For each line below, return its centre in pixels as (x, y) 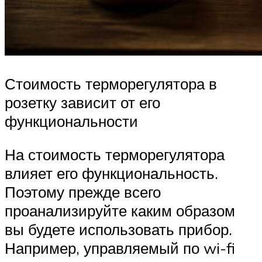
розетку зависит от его (82, 102)
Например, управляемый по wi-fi (120, 248)
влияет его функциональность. (111, 173)
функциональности (71, 121)
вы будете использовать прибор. (118, 230)
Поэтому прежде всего (83, 192)
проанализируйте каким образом (120, 211)
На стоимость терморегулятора (115, 155)
